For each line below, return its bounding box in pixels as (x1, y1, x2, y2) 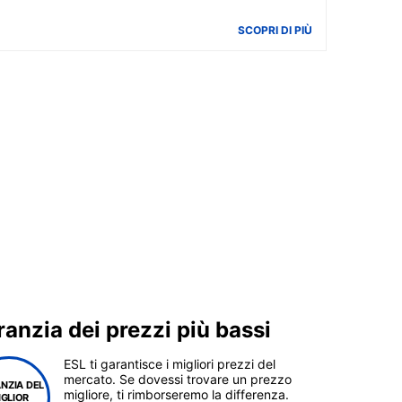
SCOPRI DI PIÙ (238, 22, 312, 37)
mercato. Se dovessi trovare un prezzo (64, 371, 293, 387)
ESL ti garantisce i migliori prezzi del (64, 355, 276, 371)
